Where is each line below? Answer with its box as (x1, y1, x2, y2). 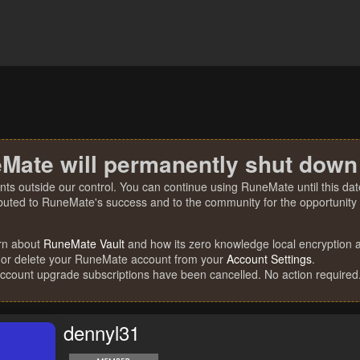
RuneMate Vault (43, 235, 125, 252)
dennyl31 (63, 318, 140, 347)
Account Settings (227, 251, 312, 267)
